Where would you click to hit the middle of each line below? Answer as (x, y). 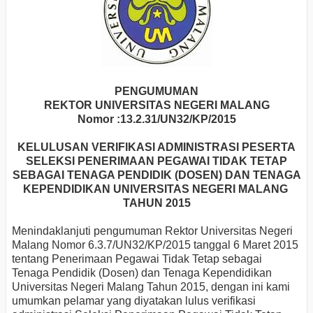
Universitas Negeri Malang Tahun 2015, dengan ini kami (151, 286)
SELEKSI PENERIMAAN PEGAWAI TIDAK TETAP (156, 161)
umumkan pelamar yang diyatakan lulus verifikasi (134, 300)
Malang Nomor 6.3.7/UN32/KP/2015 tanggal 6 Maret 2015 (155, 245)
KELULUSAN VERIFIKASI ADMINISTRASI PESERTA (156, 147)
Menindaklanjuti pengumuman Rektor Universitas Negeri (152, 231)
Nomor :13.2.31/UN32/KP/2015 (156, 119)
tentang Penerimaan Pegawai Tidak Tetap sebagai (137, 259)
